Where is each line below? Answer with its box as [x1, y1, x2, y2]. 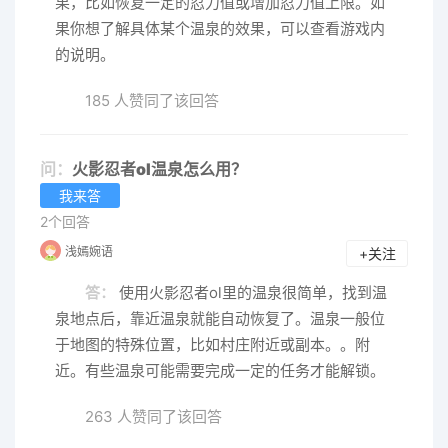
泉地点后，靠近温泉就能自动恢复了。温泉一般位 [55, 308, 385, 328]
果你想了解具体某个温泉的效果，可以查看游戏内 [55, 18, 385, 38]
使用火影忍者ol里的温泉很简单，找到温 [115, 282, 387, 302]
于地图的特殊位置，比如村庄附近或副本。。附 [55, 334, 370, 354]
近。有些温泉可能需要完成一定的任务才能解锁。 [55, 360, 385, 380]
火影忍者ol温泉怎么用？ [72, 158, 247, 179]
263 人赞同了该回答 [85, 406, 222, 426]
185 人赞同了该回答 [85, 90, 219, 110]
